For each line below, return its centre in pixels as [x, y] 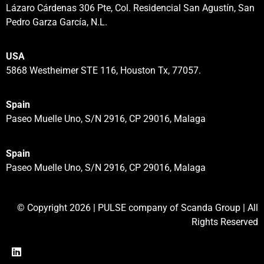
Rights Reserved [225, 222]
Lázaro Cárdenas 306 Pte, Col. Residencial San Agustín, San [130, 8]
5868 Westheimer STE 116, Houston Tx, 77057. [103, 70]
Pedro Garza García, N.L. [57, 22]
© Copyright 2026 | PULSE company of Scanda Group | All [138, 208]
